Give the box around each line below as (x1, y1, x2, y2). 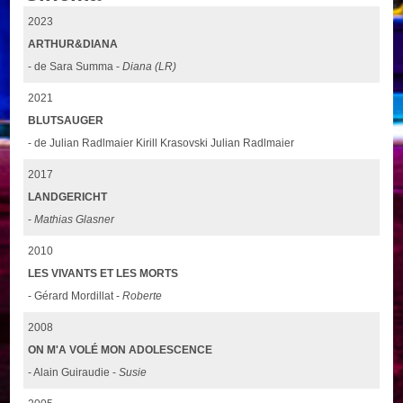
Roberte (122, 289, 163, 302)
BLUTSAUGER (28, 113, 104, 127)
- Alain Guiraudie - (28, 365, 120, 379)
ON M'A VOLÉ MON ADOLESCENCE (28, 343, 213, 356)
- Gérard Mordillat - (28, 289, 123, 302)
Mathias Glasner (34, 212, 115, 226)
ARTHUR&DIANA (28, 37, 119, 50)
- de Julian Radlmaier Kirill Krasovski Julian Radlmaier (28, 136, 295, 149)
